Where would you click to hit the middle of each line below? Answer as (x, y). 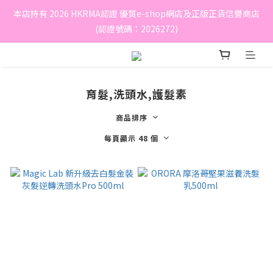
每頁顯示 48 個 (131, 138)
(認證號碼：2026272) (136, 29)
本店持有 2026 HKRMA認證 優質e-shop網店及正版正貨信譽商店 (136, 13)
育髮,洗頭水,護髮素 (136, 94)
